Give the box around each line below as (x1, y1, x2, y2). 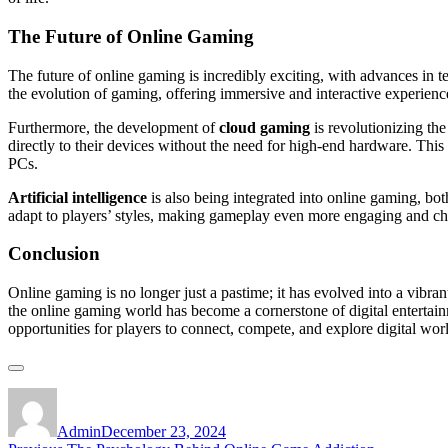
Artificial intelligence (8, 188, 147, 206)
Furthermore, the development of (8, 118, 219, 136)
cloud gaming (219, 118, 310, 136)
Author (56, 387, 101, 404)
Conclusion (8, 243, 100, 265)
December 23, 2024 (101, 423, 226, 440)
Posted (100, 387, 142, 404)
